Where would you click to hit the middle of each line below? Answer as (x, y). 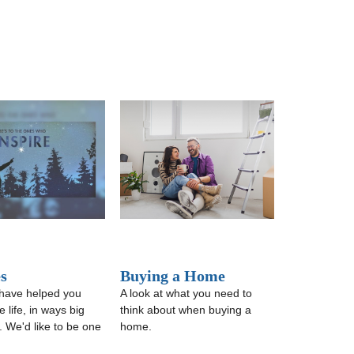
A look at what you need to (186, 293)
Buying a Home (173, 276)
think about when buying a (186, 310)
